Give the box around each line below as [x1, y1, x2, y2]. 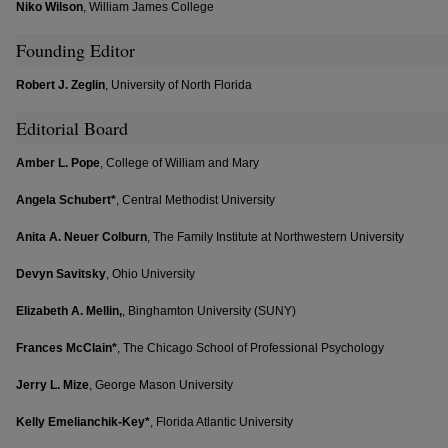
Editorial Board [16, 116, 128, 140]
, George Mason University [89, 377, 233, 392]
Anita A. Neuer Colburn [16, 229, 147, 244]
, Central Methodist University [116, 192, 275, 207]
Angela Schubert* [16, 192, 116, 207]
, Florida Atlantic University [150, 414, 293, 429]
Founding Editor [16, 38, 135, 62]
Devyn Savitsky [16, 266, 106, 281]
